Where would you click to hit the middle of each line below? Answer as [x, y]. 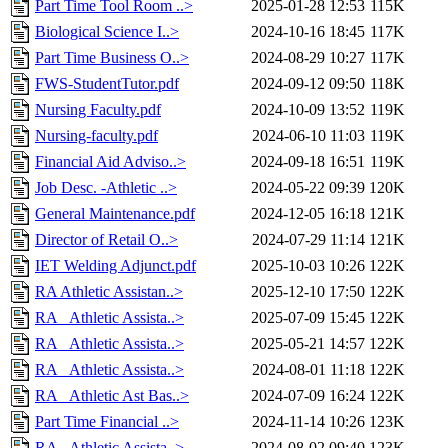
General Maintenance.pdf [115, 214]
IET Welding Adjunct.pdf [115, 266]
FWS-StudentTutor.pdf [107, 84]
